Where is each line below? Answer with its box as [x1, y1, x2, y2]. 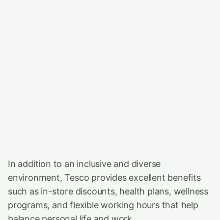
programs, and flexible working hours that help [8, 200, 198, 210]
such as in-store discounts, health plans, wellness [8, 186, 209, 196]
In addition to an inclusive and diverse [8, 159, 161, 169]
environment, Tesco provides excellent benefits [8, 172, 201, 183]
